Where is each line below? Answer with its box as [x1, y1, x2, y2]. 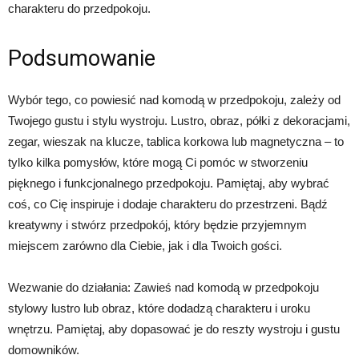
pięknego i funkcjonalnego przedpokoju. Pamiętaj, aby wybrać [8, 176, 329, 191]
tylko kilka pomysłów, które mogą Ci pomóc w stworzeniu [8, 155, 308, 170]
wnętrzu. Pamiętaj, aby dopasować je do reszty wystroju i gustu [8, 322, 340, 337]
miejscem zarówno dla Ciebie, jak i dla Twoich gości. [8, 239, 282, 253]
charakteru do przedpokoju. [8, 2, 151, 16]
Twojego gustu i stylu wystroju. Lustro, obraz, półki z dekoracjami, [8, 114, 350, 128]
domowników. [8, 343, 79, 357]
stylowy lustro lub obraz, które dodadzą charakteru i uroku [8, 301, 310, 316]
